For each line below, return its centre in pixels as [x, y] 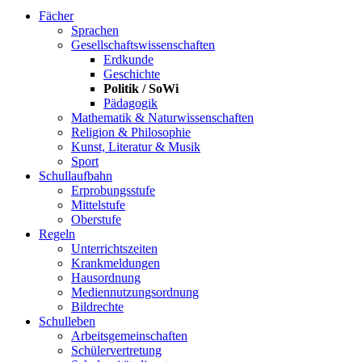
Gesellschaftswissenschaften [143, 44]
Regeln [57, 234]
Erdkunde [128, 59]
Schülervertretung [116, 350]
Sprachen [95, 30]
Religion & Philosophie [131, 132]
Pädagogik [130, 103]
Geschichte [132, 74]
